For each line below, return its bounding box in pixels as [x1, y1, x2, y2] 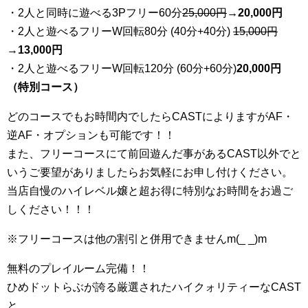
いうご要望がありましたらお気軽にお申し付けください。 [7, 166, 293, 178]
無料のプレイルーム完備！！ [7, 262, 150, 274]
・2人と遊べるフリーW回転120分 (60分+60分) [7, 62, 236, 74]
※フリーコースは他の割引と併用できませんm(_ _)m [7, 232, 267, 245]
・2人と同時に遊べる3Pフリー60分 [7, 6, 182, 19]
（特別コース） [7, 80, 84, 93]
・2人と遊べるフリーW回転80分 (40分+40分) [7, 25, 233, 37]
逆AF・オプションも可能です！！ [7, 129, 175, 141]
